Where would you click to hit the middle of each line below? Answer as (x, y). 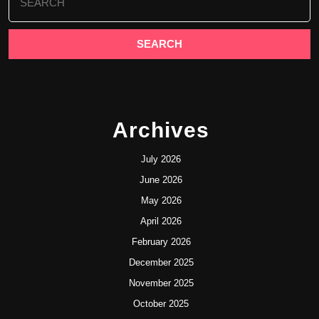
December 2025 (161, 262)
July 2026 (161, 159)
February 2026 (161, 242)
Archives (161, 130)
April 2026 (161, 221)
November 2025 (161, 283)
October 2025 (161, 304)
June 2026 (161, 180)
